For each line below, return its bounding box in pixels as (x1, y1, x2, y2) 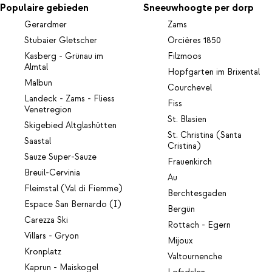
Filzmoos (168, 50, 202, 62)
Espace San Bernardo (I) (24, 199, 121, 210)
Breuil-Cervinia (24, 167, 80, 178)
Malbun (24, 77, 52, 89)
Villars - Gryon (24, 230, 79, 242)
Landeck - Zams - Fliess (24, 93, 115, 104)
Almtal (24, 61, 48, 73)
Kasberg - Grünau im (24, 50, 103, 62)
